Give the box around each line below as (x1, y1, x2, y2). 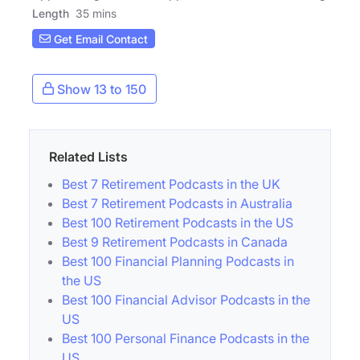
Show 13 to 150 (54, 81, 146, 98)
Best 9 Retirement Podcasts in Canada (62, 234, 288, 251)
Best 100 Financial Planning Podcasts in (62, 253, 294, 270)
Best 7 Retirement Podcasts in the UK (62, 176, 280, 193)
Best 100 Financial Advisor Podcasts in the (62, 292, 310, 309)
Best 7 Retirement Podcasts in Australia (62, 195, 292, 212)
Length (32, 6, 69, 21)
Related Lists (49, 149, 128, 166)
